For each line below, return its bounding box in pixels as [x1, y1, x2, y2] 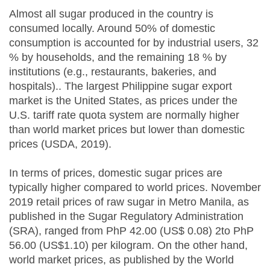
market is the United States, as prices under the [9, 95, 237, 107]
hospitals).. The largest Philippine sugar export [9, 80, 232, 93]
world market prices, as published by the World [9, 254, 234, 266]
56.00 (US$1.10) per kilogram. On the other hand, [9, 239, 248, 252]
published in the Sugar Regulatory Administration [9, 210, 243, 223]
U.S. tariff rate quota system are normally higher [9, 109, 239, 122]
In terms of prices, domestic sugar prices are [9, 167, 222, 180]
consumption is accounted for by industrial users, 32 [9, 37, 259, 49]
